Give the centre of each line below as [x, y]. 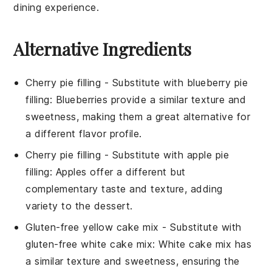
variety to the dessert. [79, 206]
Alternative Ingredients [103, 49]
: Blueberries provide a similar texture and [148, 99]
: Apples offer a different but [117, 172]
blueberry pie [217, 82]
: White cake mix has [202, 244]
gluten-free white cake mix [89, 244]
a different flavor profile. [84, 133]
